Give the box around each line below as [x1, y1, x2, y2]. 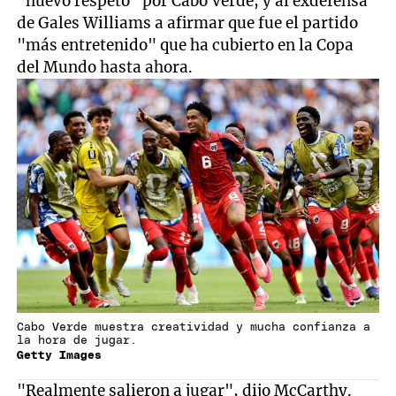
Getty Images [17, 349, 103, 362]
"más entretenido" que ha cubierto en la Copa [17, 35, 354, 56]
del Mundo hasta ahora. [17, 57, 194, 78]
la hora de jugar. [17, 334, 138, 346]
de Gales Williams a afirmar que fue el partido [17, 13, 359, 34]
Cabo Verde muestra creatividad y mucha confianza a [17, 321, 371, 333]
